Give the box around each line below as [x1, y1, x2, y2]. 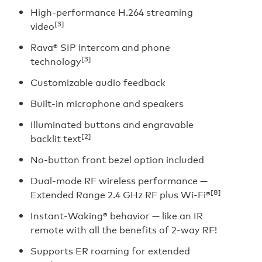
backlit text [30, 132, 81, 145]
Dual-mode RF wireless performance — [30, 174, 208, 187]
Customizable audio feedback [30, 75, 166, 89]
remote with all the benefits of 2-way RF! [30, 223, 217, 236]
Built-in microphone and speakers [30, 96, 184, 110]
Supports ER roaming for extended [30, 244, 190, 257]
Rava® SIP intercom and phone [30, 40, 170, 54]
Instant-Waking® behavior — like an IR [30, 209, 203, 222]
